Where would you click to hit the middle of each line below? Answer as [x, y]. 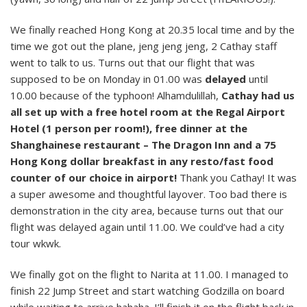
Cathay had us [258, 95]
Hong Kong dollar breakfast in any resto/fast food [142, 161]
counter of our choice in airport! [94, 177]
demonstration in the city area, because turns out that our [147, 210]
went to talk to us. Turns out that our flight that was [133, 62]
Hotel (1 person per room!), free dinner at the [129, 128]
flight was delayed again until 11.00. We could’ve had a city [147, 226]
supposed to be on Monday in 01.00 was [108, 78]
